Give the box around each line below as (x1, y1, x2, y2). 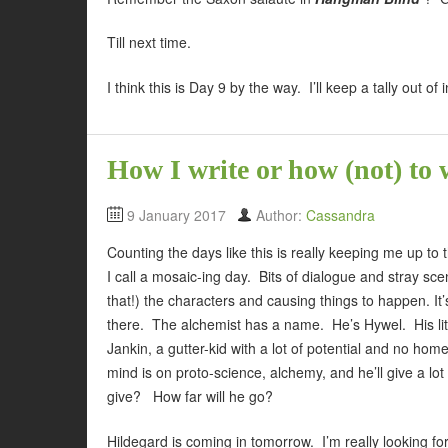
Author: (256, 205, 306, 226)
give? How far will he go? (107, 386, 273, 407)
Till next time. (107, 32, 191, 53)
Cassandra (306, 205, 375, 226)
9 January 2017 (127, 205, 226, 226)
